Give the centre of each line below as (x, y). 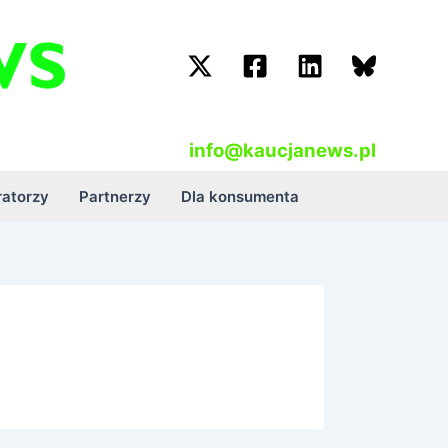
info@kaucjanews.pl (282, 150)
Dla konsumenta (239, 196)
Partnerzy (114, 196)
